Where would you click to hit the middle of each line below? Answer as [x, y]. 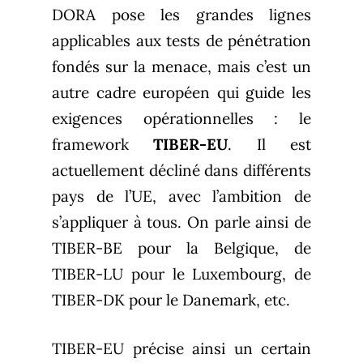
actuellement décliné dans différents [181, 170]
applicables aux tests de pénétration [181, 40]
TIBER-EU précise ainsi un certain [181, 349]
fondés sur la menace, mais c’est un [181, 66]
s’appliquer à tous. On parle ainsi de [181, 222]
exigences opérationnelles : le [181, 118]
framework [103, 144]
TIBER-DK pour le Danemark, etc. [171, 299]
